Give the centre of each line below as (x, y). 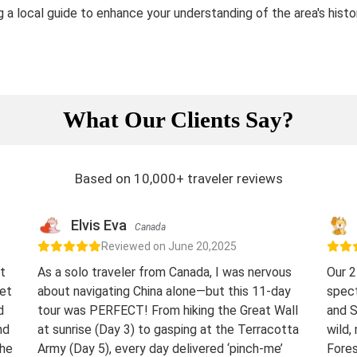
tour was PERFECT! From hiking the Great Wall (168, 310)
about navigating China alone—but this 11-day (164, 291)
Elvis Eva (99, 225)
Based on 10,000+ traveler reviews (178, 178)
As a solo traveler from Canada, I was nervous (165, 272)
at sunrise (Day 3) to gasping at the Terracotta (168, 330)
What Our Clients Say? (178, 120)
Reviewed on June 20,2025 (169, 246)
